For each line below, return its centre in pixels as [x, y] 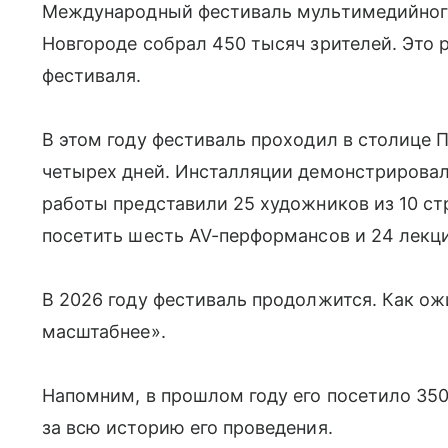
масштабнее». [104, 331]
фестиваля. [92, 75]
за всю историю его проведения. [187, 427]
